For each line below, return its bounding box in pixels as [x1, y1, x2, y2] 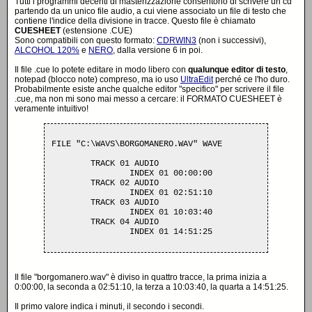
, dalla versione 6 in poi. [113, 45, 203, 55]
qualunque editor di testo [188, 65, 286, 75]
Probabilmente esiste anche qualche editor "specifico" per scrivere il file [15, 84, 284, 94]
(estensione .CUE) [61, 26, 132, 36]
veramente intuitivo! [15, 104, 88, 114]
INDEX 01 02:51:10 [52, 188, 130, 198]
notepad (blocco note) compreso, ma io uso [15, 75, 180, 84]
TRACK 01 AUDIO [52, 159, 91, 169]
